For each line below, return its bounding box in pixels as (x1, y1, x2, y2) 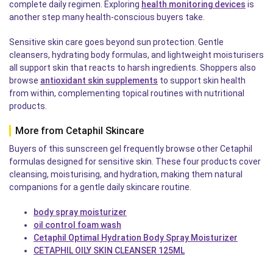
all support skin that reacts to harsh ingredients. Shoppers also (9, 62, 256, 73)
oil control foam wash (34, 219, 121, 230)
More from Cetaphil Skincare (15, 124, 144, 136)
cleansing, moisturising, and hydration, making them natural (9, 169, 243, 179)
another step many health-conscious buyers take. (9, 12, 205, 22)
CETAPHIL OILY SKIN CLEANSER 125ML (34, 245, 185, 255)
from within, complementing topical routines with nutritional (9, 88, 244, 98)
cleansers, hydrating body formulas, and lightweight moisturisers (9, 49, 264, 60)
